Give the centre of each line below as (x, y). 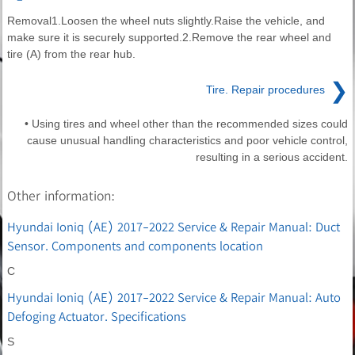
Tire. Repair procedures (265, 90)
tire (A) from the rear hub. (71, 53)
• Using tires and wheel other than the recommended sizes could (181, 123)
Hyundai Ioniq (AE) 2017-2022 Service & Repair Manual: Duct (174, 226)
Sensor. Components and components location (135, 245)
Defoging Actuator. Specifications (97, 316)
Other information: (61, 195)
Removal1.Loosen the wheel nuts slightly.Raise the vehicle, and (166, 20)
